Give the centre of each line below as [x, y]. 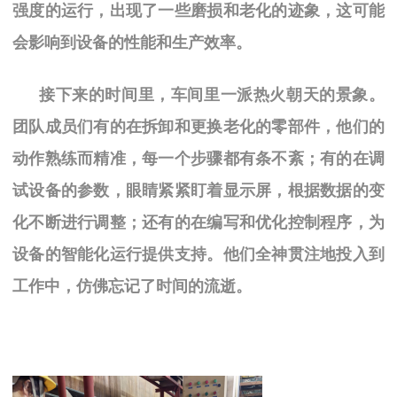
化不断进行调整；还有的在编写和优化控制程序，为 [198, 222]
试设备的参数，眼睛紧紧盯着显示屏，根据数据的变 [198, 190]
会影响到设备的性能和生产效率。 [132, 42]
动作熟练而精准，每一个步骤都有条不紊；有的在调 [198, 158]
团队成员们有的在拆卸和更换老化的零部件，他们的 [198, 126]
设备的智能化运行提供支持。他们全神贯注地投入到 [198, 254]
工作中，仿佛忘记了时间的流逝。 [132, 286]
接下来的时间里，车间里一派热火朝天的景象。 [212, 94]
